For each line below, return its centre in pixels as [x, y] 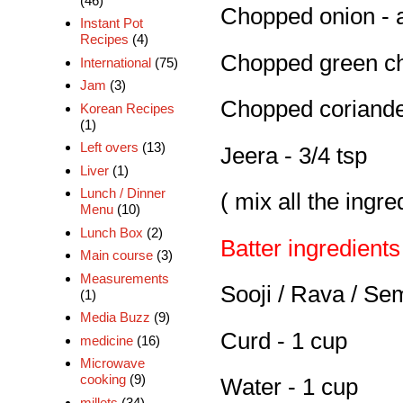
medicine [106, 340]
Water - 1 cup [292, 387]
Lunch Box [111, 232]
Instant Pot [111, 23]
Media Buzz [115, 318]
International [115, 62]
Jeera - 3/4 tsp [294, 155]
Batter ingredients [310, 248]
